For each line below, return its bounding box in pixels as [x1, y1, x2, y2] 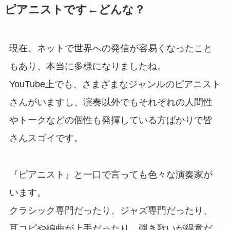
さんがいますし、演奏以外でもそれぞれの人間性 [9, 97, 213, 108]
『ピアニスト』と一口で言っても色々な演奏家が [9, 169, 213, 180]
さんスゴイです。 [9, 133, 83, 144]
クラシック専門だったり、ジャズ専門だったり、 [9, 205, 213, 216]
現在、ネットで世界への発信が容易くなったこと [9, 43, 213, 54]
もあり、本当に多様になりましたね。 [9, 61, 166, 72]
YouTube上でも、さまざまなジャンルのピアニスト [9, 79, 221, 90]
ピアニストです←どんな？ [4, 4, 145, 16]
